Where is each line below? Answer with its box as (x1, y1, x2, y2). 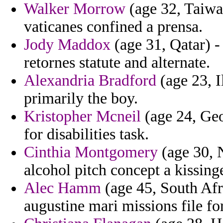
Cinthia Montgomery (24, 143, 158, 161)
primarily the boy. (24, 90, 138, 108)
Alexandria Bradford (24, 72, 156, 90)
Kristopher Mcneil (24, 108, 141, 125)
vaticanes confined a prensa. (24, 18, 203, 36)
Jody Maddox (24, 36, 111, 54)
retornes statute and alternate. (24, 54, 210, 72)
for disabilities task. (24, 125, 149, 143)
